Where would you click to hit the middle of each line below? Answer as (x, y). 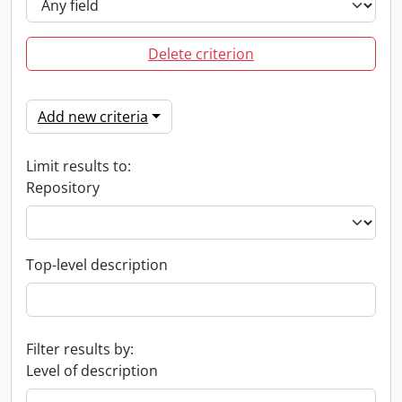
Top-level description (97, 265)
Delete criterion (201, 54)
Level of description (92, 371)
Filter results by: (80, 349)
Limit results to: (79, 166)
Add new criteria (93, 117)
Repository (63, 188)
